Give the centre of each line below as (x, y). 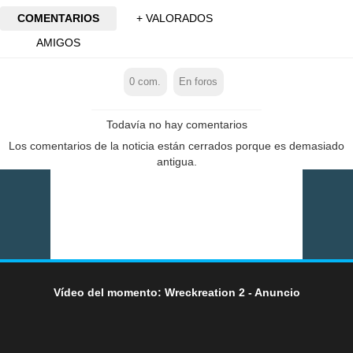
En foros (199, 82)
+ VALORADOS (175, 19)
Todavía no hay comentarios (176, 124)
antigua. (176, 161)
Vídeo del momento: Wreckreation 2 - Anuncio (176, 292)
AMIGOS (58, 43)
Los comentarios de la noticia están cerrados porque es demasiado (176, 145)
